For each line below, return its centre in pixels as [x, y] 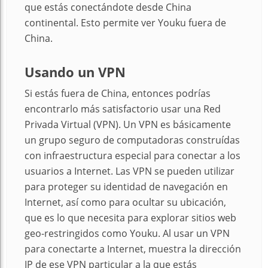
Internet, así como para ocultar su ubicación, [125, 202]
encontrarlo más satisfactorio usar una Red [123, 109]
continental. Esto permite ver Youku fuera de [125, 23]
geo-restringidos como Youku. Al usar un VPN [127, 234]
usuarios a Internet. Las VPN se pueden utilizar [130, 171]
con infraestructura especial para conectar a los [133, 156]
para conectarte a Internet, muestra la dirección [133, 249]
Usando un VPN [75, 72]
